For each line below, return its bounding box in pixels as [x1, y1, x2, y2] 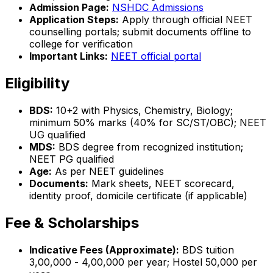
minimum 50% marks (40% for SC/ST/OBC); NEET [29, 116, 266, 129]
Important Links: [29, 50, 108, 63]
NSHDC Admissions [112, 1, 204, 14]
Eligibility [5, 74, 69, 93]
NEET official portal [111, 50, 201, 63]
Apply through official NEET [119, 13, 252, 26]
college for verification [29, 38, 133, 51]
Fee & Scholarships [5, 213, 139, 232]
